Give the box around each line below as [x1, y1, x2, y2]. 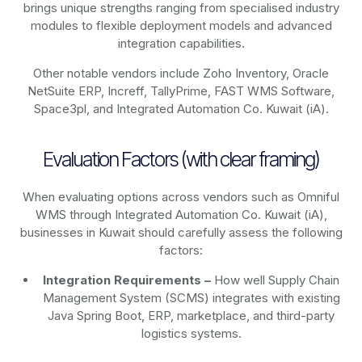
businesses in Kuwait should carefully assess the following [19, 225, 343, 241]
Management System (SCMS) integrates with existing [42, 290, 340, 306]
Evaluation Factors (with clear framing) [43, 147, 319, 172]
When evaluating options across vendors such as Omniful [23, 189, 339, 205]
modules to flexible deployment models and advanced [30, 18, 332, 34]
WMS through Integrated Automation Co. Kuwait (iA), [35, 207, 327, 223]
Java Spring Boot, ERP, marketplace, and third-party [48, 308, 335, 324]
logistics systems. [141, 326, 242, 342]
